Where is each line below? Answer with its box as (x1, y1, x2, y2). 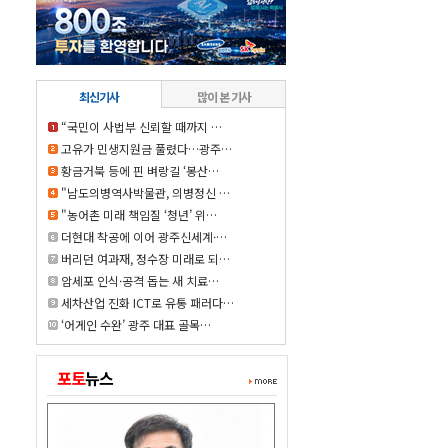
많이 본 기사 (196, 88, 251, 105)
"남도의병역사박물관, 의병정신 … (60, 184, 230, 201)
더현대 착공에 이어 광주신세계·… (60, 228, 227, 245)
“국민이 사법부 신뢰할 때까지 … (60, 118, 222, 135)
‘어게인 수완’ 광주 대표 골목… (60, 316, 211, 333)
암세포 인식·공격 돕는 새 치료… (60, 272, 219, 289)
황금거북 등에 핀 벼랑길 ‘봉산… (60, 162, 219, 179)
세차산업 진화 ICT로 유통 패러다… (60, 294, 234, 311)
